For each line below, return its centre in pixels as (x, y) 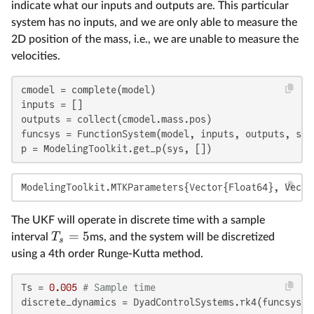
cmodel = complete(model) (88, 89)
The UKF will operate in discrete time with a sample (138, 220)
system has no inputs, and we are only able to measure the (154, 22)
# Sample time (119, 287)
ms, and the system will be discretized (183, 237)
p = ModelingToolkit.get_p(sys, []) (116, 148)
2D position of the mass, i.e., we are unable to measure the (155, 39)
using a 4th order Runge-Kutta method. (107, 253)
